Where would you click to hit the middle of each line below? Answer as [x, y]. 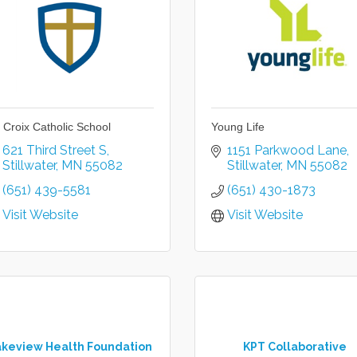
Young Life [237, 127]
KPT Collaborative [295, 346]
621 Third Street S [54, 150]
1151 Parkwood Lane [286, 150]
